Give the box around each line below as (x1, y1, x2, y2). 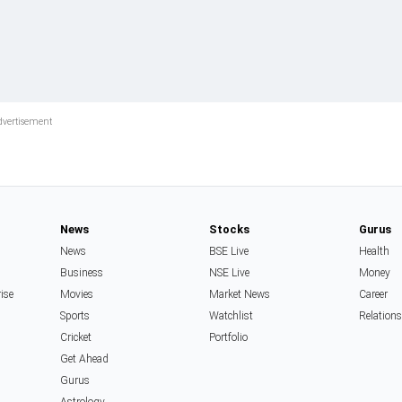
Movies (59, 288, 93, 301)
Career (358, 288, 388, 301)
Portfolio (209, 331, 249, 344)
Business (59, 267, 103, 279)
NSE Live (209, 267, 250, 279)
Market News (209, 288, 271, 301)
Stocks (209, 223, 250, 236)
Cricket (59, 331, 92, 344)
